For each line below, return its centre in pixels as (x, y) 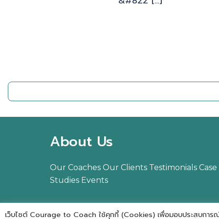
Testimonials (173, 167)
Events (95, 180)
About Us (81, 141)
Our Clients (125, 167)
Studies (65, 180)
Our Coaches (75, 167)
